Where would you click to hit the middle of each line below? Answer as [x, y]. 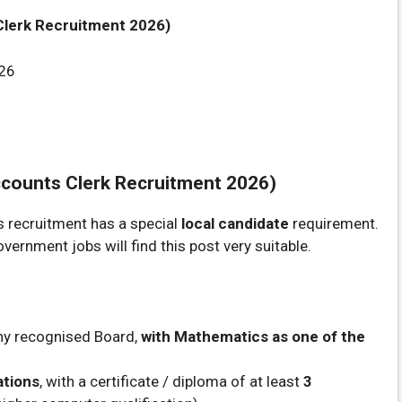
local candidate [235, 224]
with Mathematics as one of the [253, 337]
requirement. [334, 224]
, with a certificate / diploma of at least [171, 382]
